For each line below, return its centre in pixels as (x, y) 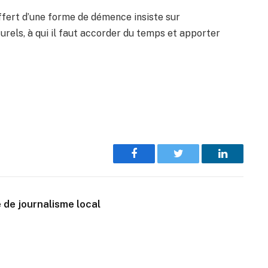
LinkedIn (241, 162)
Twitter (193, 162)
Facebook (154, 162)
